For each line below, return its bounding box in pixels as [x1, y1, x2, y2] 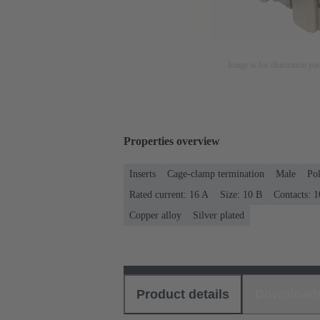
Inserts [129, 168, 156, 179]
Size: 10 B [220, 189, 262, 200]
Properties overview [124, 135, 220, 148]
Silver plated [193, 209, 244, 221]
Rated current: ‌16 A [129, 189, 209, 200]
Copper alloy [129, 209, 181, 221]
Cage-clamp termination [167, 168, 264, 179]
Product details [136, 286, 229, 301]
